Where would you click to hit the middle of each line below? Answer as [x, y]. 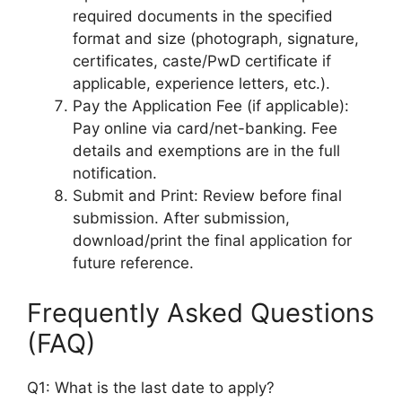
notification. [115, 173]
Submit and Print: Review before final [207, 196]
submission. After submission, [181, 218]
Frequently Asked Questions [201, 312]
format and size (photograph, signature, [216, 39]
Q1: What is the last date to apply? [151, 387]
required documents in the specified [203, 16]
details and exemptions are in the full [206, 151]
